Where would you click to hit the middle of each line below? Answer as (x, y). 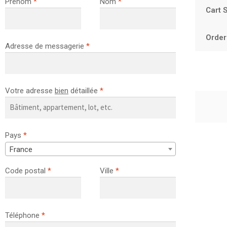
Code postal (26, 171)
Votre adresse (30, 90)
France (21, 149)
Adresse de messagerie (46, 46)
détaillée (84, 90)
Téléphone (23, 215)
